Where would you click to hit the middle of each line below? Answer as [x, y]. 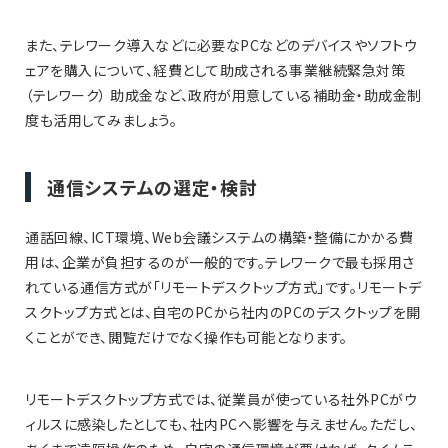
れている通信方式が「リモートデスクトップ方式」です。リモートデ [223, 287]
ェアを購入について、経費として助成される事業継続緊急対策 [215, 70]
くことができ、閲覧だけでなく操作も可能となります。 [186, 337]
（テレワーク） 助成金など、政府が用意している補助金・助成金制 [223, 95]
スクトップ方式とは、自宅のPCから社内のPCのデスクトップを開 [223, 312]
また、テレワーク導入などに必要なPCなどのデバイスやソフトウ [221, 45]
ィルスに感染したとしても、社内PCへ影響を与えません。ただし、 [221, 424]
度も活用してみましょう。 [101, 120]
